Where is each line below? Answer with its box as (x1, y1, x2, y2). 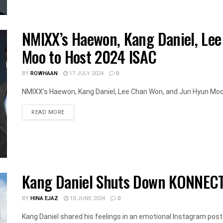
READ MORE (31, 108, 65, 116)
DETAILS (64, 107, 88, 116)
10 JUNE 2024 (68, 194, 105, 203)
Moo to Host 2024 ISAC (22, 44, 157, 68)
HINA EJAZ (30, 194, 58, 203)
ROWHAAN (30, 69, 58, 78)
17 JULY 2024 (68, 69, 104, 78)
